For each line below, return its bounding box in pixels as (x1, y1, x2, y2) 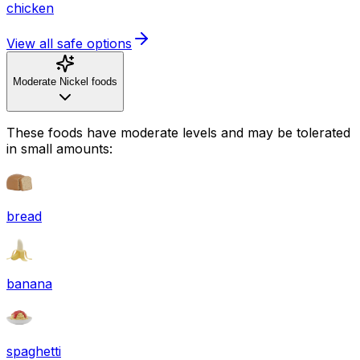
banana (6, 275, 52, 292)
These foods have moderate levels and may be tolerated (6, 124, 350, 141)
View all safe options (6, 35, 132, 51)
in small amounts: (6, 140, 112, 157)
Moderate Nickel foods (13, 75, 117, 88)
